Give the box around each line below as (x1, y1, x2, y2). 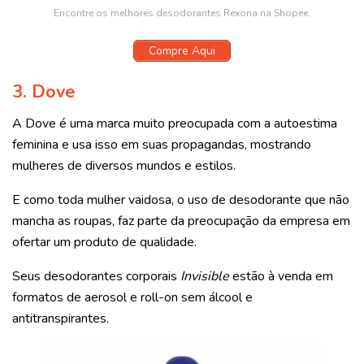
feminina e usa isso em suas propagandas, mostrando (12, 135, 311, 154)
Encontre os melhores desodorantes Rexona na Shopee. (54, 6, 310, 19)
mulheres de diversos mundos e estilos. (12, 156, 236, 175)
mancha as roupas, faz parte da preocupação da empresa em (12, 211, 350, 230)
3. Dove (12, 79, 75, 104)
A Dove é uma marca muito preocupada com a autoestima (12, 114, 337, 132)
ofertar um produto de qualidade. (12, 232, 197, 251)
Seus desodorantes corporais (12, 266, 180, 285)
